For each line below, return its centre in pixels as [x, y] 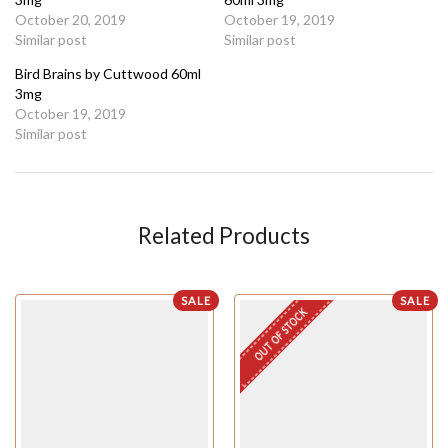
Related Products [224, 236]
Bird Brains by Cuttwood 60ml [108, 74]
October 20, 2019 [70, 20]
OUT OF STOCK [280, 334]
